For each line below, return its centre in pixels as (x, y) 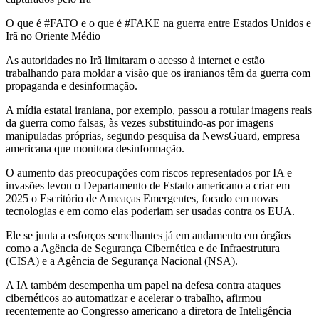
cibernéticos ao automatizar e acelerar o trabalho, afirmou (134, 298)
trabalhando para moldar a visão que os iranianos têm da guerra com (158, 73)
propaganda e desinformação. (72, 85)
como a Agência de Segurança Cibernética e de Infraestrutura (143, 248)
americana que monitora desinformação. (95, 148)
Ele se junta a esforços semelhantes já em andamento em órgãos (148, 235)
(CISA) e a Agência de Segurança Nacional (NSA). (122, 261)
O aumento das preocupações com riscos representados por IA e (149, 172)
